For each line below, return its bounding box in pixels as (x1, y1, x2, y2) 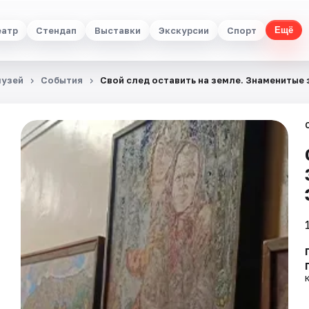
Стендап (36, 24, 77, 36)
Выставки (94, 24, 141, 36)
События (41, 74, 83, 86)
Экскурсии (159, 24, 209, 36)
